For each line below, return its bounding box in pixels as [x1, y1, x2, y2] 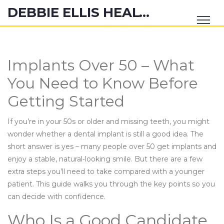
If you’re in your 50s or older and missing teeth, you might [7, 117, 209, 126]
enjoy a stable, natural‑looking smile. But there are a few [7, 154, 202, 163]
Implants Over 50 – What [7, 56, 194, 74]
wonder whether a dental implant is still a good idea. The [7, 129, 203, 138]
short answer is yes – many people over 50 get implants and [7, 142, 216, 151]
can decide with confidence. [7, 192, 105, 201]
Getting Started [7, 92, 124, 110]
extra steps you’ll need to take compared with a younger [7, 167, 204, 176]
